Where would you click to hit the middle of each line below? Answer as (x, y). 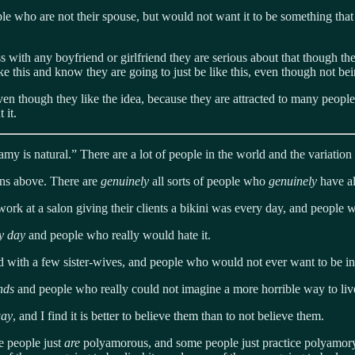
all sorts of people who (210, 181)
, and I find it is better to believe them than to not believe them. (168, 315)
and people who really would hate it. (120, 235)
